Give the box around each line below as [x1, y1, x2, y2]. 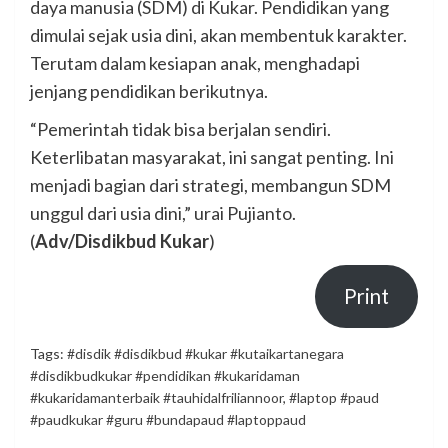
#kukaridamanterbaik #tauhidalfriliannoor [30, 388, 283, 406]
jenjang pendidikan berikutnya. [30, 79, 268, 102]
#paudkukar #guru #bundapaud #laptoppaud [30, 410, 306, 428]
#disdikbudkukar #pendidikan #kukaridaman [30, 366, 300, 384]
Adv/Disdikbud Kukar [35, 229, 209, 252]
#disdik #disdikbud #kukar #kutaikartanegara [67, 344, 344, 362]
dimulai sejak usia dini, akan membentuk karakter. [30, 23, 407, 46]
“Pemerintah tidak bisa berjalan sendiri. [30, 117, 331, 140]
